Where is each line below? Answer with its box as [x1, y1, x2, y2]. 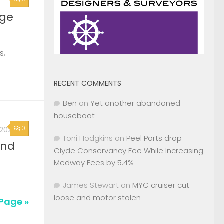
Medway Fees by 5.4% [54, 157, 134, 168]
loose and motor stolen [54, 192, 141, 203]
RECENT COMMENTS [54, 78, 121, 88]
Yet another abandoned [90, 97, 180, 108]
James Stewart [63, 179, 119, 190]
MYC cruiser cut [132, 179, 189, 190]
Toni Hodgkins [63, 132, 113, 143]
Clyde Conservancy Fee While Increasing [54, 145, 203, 156]
